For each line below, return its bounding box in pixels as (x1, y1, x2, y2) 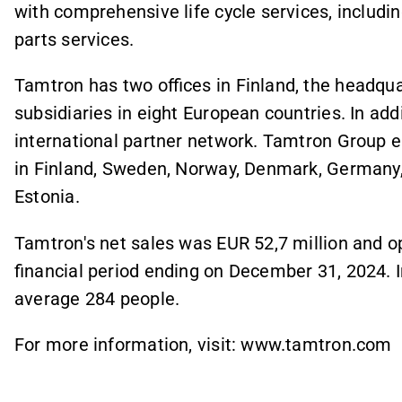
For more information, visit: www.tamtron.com (14, 333, 392, 355)
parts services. (14, 29, 135, 50)
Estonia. (14, 186, 80, 208)
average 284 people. (14, 287, 180, 310)
